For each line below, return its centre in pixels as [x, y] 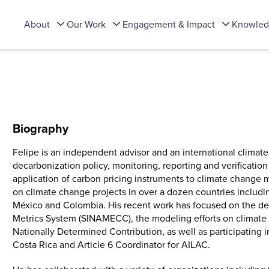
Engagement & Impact [169, 24]
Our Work [86, 24]
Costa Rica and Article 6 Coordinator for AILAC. [112, 244]
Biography [41, 128]
